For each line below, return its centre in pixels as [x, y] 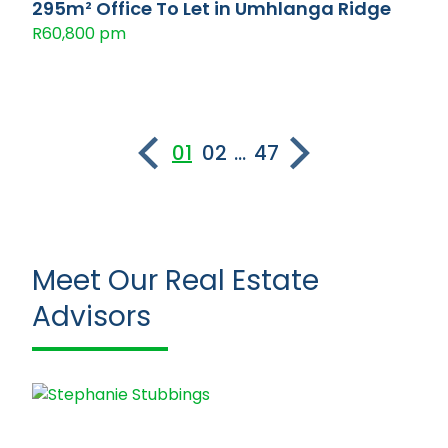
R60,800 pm [79, 33]
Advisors [91, 316]
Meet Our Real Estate [175, 280]
